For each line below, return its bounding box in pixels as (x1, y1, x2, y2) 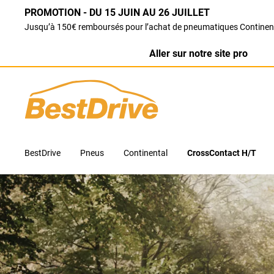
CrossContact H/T (187, 148, 256, 158)
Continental (124, 148, 168, 158)
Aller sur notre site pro (149, 48, 248, 59)
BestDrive (24, 148, 61, 158)
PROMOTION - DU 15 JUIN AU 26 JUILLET (24, 7, 215, 18)
